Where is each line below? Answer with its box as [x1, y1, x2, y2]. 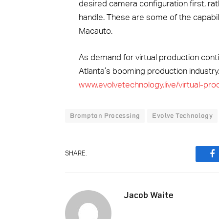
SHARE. [65, 151, 87, 157]
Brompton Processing [70, 111, 140, 119]
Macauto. [78, 27, 112, 35]
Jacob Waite [124, 190, 174, 200]
